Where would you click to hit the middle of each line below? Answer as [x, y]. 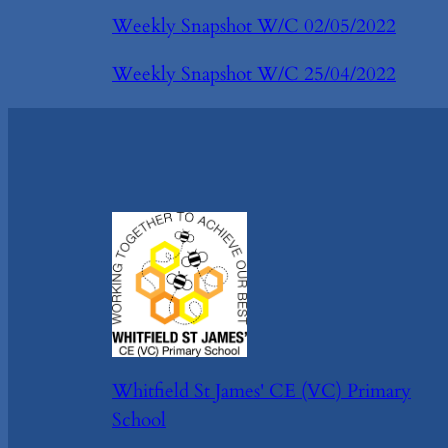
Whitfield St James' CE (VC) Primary [261, 390]
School [139, 419]
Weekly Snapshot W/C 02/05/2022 [254, 25]
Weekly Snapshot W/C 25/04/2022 [254, 74]
